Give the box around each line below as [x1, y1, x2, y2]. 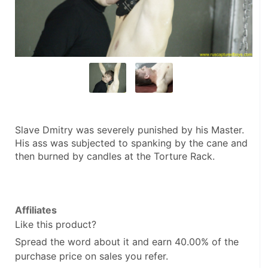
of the [209, 236, 239, 248]
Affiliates [15, 204, 57, 216]
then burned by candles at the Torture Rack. [15, 150, 215, 162]
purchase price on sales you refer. [15, 250, 168, 262]
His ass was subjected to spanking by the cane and [15, 137, 248, 149]
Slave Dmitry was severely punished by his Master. [15, 124, 244, 136]
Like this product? [15, 218, 96, 230]
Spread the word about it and [15, 236, 152, 248]
